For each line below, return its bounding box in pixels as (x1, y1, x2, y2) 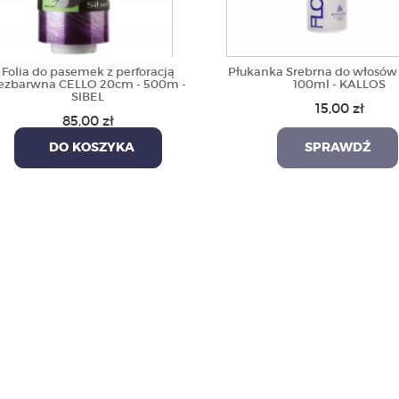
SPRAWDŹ (304, 142, 370, 154)
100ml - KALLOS (293, 77, 387, 92)
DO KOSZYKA (41, 142, 134, 154)
